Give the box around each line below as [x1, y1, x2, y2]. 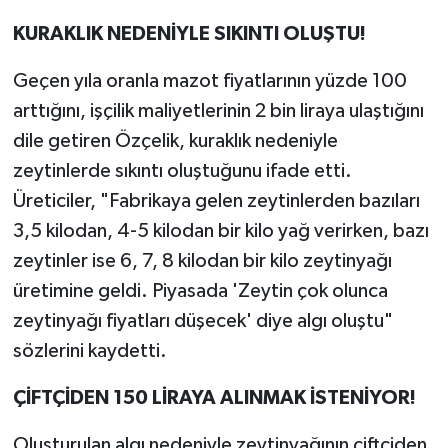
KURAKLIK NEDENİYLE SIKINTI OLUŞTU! [12, 23, 366, 44]
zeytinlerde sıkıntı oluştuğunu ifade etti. [12, 160, 352, 181]
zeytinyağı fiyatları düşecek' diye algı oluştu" [12, 310, 393, 331]
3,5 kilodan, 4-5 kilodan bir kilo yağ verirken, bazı [12, 220, 429, 241]
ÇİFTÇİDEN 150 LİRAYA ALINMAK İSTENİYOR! [12, 387, 416, 408]
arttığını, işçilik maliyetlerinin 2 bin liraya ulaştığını [12, 100, 424, 121]
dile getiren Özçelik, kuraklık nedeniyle [12, 130, 338, 151]
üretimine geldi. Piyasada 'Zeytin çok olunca [12, 280, 388, 301]
